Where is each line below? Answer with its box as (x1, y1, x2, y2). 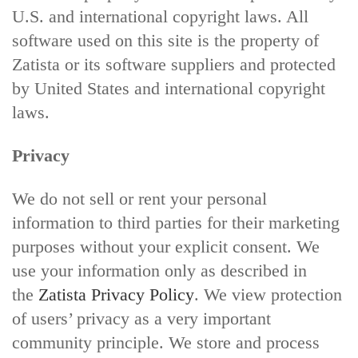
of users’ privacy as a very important (12, 308, 271, 328)
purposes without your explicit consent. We (12, 237, 320, 257)
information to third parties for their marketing (12, 213, 340, 233)
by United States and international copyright (12, 78, 325, 98)
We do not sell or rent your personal (12, 189, 267, 209)
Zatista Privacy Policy (38, 284, 194, 304)
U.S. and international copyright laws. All (12, 6, 308, 26)
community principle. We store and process (12, 332, 320, 352)
